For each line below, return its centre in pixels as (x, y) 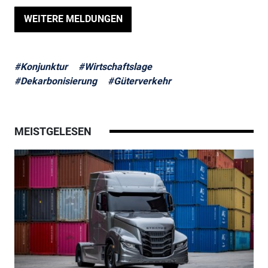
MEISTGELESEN (53, 132)
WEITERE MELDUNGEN (73, 19)
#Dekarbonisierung (55, 81)
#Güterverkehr (139, 81)
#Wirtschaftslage (115, 67)
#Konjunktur (41, 67)
